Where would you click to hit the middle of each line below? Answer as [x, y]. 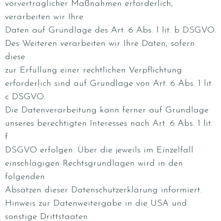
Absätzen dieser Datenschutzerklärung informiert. [103, 190]
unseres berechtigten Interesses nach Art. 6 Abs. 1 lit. [109, 124]
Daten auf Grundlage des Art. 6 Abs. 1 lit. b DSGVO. [110, 30]
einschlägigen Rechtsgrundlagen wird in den [94, 164]
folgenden [25, 177]
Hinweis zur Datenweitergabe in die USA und [96, 203]
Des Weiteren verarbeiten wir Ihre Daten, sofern [100, 44]
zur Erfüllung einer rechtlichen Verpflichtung [93, 70]
